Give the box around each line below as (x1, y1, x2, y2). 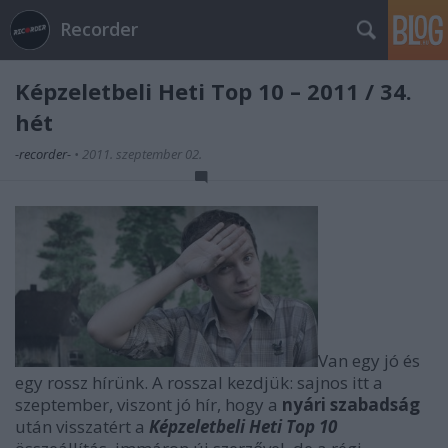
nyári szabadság (282, 393, 420, 416)
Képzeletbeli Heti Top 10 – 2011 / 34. (15, 76, 412, 106)
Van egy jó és (318, 349, 420, 372)
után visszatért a (15, 415, 149, 438)
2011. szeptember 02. (82, 145, 202, 163)
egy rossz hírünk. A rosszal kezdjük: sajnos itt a (15, 371, 383, 394)
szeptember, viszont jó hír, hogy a (15, 393, 282, 416)
